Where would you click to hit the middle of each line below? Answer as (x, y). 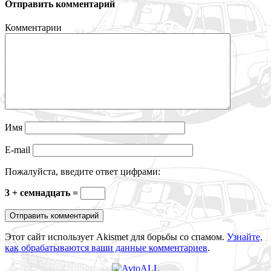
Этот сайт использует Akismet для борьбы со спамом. (116, 237)
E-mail (19, 150)
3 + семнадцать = (43, 193)
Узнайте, (245, 237)
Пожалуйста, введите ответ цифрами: (83, 172)
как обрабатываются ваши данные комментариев (106, 248)
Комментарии (33, 28)
